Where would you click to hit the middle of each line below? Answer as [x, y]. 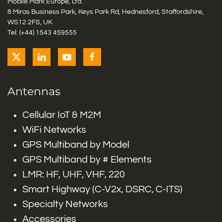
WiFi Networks [54, 130]
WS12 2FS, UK [30, 22]
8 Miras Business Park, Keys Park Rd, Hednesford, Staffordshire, [106, 12]
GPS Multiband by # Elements [87, 160]
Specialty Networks [65, 204]
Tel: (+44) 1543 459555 [42, 33]
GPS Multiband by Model [76, 145]
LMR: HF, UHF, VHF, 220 [74, 174]
